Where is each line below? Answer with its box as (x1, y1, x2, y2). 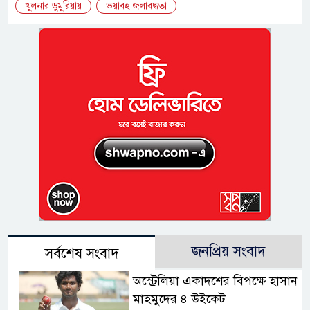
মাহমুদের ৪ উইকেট (132, 291, 226, 307)
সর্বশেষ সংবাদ (44, 245, 119, 263)
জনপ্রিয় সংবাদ (191, 243, 266, 261)
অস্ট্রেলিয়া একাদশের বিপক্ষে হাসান (132, 273, 298, 289)
